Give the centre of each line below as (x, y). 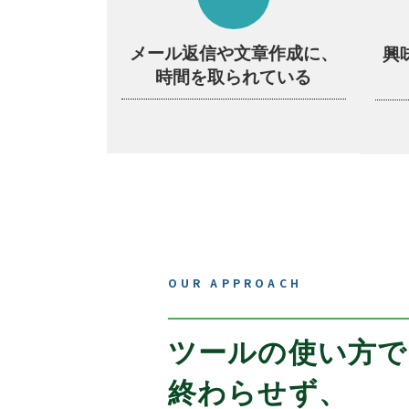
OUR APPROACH (235, 282)
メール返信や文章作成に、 (233, 54)
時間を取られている (234, 78)
